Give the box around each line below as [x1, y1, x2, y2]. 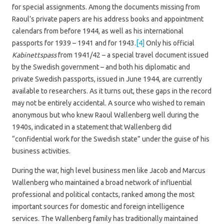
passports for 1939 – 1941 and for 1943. [12, 38, 136, 47]
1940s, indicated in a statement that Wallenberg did [12, 122, 171, 131]
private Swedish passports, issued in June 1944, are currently [12, 74, 202, 83]
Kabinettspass [12, 50, 58, 59]
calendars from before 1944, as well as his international [12, 26, 183, 35]
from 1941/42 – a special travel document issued [58, 50, 208, 59]
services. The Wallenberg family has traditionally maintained [12, 214, 198, 222]
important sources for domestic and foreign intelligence [12, 202, 184, 210]
